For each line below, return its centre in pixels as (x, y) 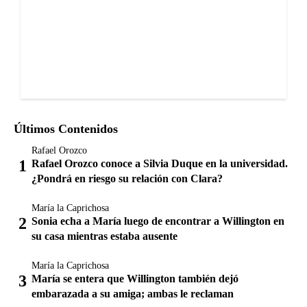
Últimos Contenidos (66, 128)
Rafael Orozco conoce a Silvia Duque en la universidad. (160, 163)
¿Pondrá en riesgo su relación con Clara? (127, 178)
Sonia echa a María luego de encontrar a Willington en (158, 221)
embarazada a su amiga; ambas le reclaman (133, 293)
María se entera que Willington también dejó (135, 278)
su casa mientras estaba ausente (105, 236)
